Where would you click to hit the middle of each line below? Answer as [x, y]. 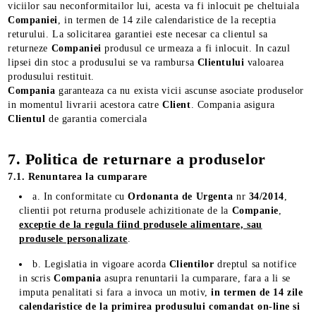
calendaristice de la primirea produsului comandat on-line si [160, 306]
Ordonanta [155, 196]
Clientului [222, 62]
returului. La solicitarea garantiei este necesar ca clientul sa [138, 34]
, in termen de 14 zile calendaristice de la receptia [167, 20]
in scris [37, 278]
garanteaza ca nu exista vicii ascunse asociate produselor [181, 91]
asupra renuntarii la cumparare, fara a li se [197, 278]
